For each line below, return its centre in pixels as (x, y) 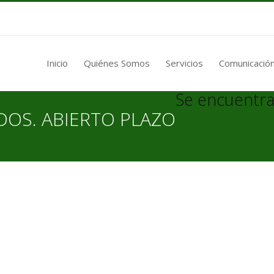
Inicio (57, 63)
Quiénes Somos (117, 63)
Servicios (184, 63)
